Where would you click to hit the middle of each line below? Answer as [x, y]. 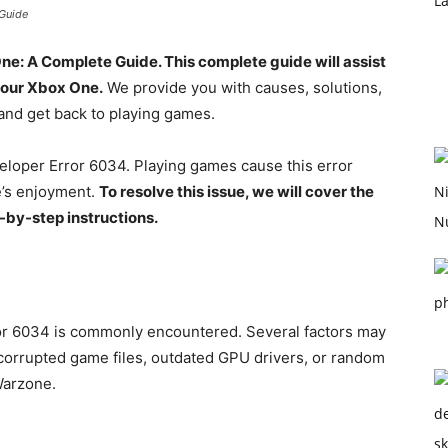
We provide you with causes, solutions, [242, 87]
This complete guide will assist [275, 61]
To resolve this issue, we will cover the [236, 191]
